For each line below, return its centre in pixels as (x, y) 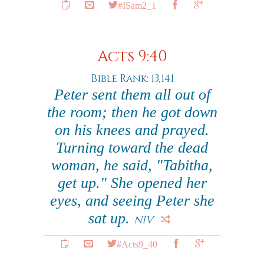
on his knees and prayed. (132, 130)
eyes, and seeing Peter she (132, 201)
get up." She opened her (132, 183)
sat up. (111, 218)
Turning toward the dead (132, 148)
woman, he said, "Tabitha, (132, 165)
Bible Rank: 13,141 (132, 79)
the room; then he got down (132, 112)
